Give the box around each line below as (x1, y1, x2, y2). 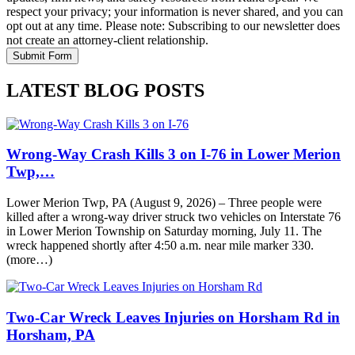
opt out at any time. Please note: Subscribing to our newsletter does (6, 18, 340, 32)
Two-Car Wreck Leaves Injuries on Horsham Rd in (6, 308, 340, 326)
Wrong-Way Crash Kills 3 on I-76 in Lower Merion (6, 146, 341, 163)
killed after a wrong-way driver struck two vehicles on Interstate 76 (6, 210, 341, 224)
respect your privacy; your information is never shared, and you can (6, 4, 343, 18)
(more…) (6, 253, 52, 267)
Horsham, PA (6, 326, 95, 343)
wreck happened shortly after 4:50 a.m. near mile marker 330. (6, 239, 314, 253)
